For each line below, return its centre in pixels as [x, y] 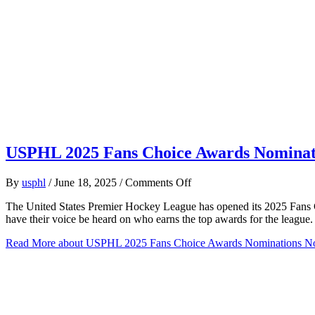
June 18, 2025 [87, 183]
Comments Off [158, 183]
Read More [31, 243]
